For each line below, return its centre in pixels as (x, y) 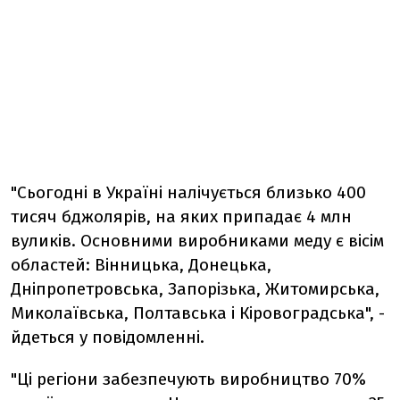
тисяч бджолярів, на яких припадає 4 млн (181, 216)
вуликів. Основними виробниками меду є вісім (197, 240)
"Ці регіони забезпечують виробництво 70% (188, 379)
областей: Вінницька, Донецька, (141, 264)
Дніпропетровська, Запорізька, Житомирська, (195, 288)
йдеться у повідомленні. (108, 337)
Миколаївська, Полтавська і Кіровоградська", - (198, 312)
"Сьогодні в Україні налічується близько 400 (188, 192)
